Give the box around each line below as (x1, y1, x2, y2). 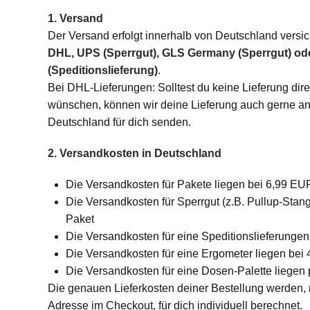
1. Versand (47, 12, 103, 24)
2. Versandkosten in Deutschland (47, 147, 221, 159)
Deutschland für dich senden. (47, 116, 191, 128)
